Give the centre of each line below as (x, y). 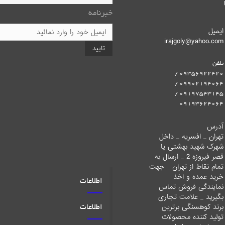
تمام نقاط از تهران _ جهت (186, 167)
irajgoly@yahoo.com (194, 41)
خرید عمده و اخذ (198, 177)
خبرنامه (100, 14)
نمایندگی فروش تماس (191, 187)
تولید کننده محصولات (192, 217)
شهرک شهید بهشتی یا (192, 147)
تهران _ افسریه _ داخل (191, 137)
